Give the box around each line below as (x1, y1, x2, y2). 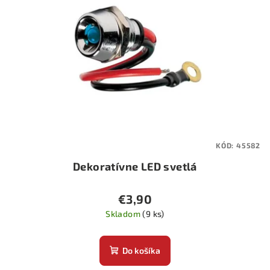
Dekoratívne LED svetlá (73, 159, 197, 173)
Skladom (105, 208, 143, 219)
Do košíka (122, 245, 160, 256)
